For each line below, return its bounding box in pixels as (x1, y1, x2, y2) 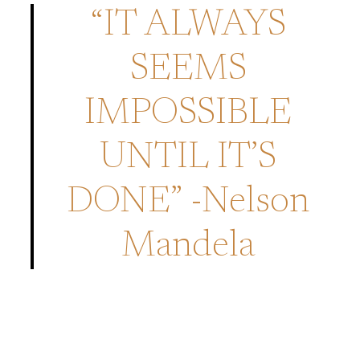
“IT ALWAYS (90, 7, 286, 45)
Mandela (121, 228, 256, 266)
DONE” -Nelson (67, 184, 310, 222)
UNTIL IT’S (100, 140, 277, 178)
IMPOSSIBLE (84, 96, 292, 133)
